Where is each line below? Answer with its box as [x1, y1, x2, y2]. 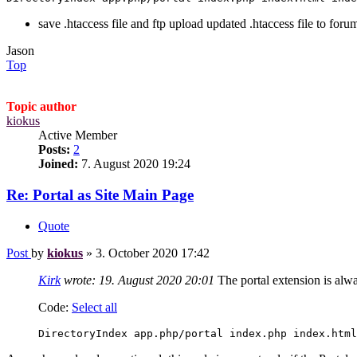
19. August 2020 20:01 [99, 273, 214, 287]
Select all [72, 300, 117, 314]
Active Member [38, 128, 117, 143]
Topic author [6, 100, 76, 114]
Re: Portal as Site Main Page [6, 186, 194, 204]
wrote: [61, 273, 99, 287]
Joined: [38, 157, 78, 171]
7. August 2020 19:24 [78, 157, 190, 171]
